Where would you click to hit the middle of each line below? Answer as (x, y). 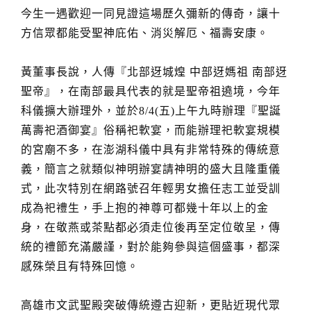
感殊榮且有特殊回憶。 (80, 266)
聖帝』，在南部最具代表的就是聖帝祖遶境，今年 (151, 91)
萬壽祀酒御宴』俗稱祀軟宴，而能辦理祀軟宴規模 (151, 130)
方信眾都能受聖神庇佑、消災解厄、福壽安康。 (145, 33)
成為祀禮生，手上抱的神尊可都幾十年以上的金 (145, 208)
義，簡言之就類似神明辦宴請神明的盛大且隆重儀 (151, 169)
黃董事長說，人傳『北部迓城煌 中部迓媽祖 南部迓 (154, 72)
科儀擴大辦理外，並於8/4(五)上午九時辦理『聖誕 (151, 111)
